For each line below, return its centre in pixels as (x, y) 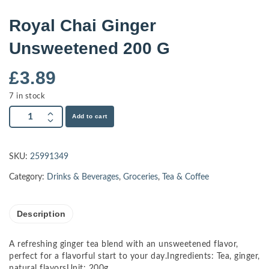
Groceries (141, 177)
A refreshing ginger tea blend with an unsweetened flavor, (124, 245)
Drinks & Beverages (83, 177)
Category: (28, 177)
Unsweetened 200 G (89, 49)
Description (41, 214)
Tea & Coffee (186, 177)
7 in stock (27, 97)
